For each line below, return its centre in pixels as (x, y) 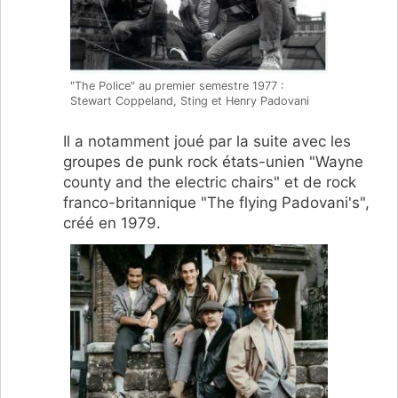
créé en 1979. (112, 223)
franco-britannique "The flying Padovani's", (216, 202)
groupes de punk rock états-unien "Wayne (213, 161)
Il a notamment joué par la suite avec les (207, 141)
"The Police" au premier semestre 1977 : (177, 86)
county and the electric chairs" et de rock (210, 182)
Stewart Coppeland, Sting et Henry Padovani (190, 101)
